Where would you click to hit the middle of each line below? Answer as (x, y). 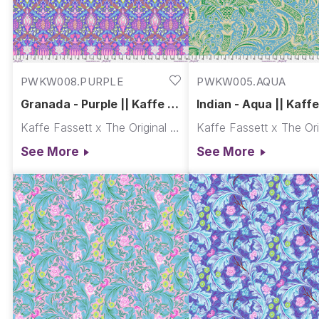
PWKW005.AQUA (241, 82)
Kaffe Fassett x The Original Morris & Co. (175, 128)
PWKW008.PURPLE (72, 82)
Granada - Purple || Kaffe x (71, 104)
